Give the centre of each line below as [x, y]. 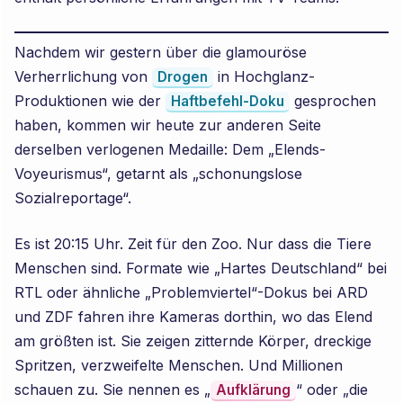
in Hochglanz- [264, 76]
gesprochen [333, 101]
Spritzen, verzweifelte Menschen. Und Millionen [179, 365]
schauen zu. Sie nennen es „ [113, 390]
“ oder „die [332, 390]
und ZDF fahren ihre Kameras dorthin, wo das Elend [194, 317]
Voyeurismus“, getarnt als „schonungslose [159, 174]
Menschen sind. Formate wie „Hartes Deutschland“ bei [201, 268]
